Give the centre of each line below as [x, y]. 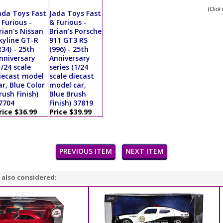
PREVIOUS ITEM [86, 151]
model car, [67, 85]
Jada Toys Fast [75, 13]
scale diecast [71, 76]
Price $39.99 [70, 112]
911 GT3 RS [68, 40]
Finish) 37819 [71, 103]
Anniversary [69, 58]
